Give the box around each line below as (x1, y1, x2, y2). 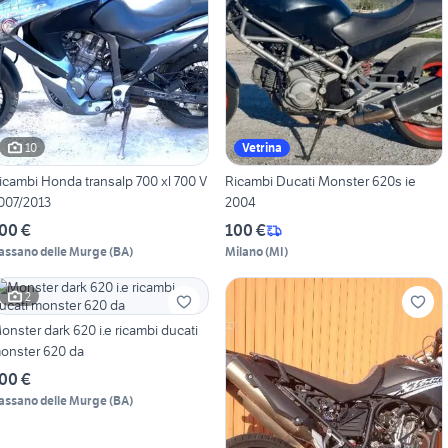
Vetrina (241, 140, 282, 156)
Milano (224, 244, 263, 260)
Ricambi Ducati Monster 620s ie (224, 172, 416, 191)
